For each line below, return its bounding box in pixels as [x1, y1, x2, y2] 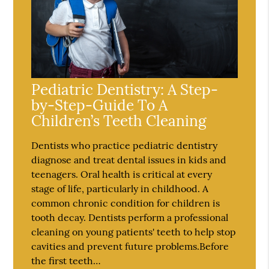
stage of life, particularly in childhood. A [31, 183, 209, 195]
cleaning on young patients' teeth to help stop [31, 226, 237, 238]
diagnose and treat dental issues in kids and [31, 154, 227, 166]
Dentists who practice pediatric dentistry [31, 139, 218, 152]
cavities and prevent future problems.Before [31, 240, 229, 253]
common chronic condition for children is [31, 197, 220, 210]
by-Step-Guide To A [31, 95, 168, 115]
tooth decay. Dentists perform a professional [31, 211, 229, 224]
